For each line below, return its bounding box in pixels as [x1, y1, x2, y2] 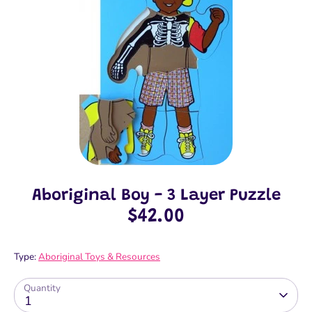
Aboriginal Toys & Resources [38, 250, 160, 264]
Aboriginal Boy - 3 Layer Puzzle [31, 187, 281, 205]
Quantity [24, 281, 61, 295]
